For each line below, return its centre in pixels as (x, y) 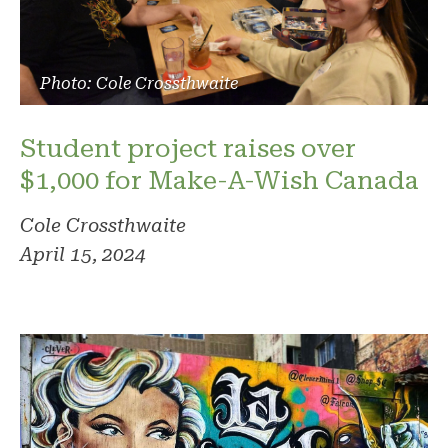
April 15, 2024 (83, 255)
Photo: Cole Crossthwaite (139, 84)
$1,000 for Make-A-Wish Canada (219, 180)
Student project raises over (188, 148)
